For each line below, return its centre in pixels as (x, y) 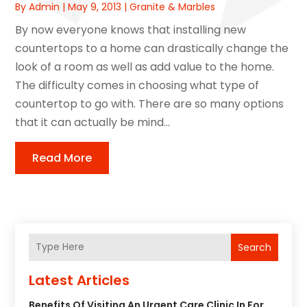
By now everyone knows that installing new (131, 29)
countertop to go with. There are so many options (150, 103)
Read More (62, 158)
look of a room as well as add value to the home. (145, 66)
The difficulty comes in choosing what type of (137, 85)
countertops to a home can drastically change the (152, 48)
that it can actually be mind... (93, 122)
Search (254, 247)
